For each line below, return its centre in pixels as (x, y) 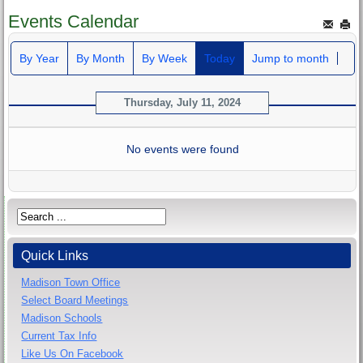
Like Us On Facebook (73, 353)
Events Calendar (74, 21)
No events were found (182, 149)
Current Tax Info (59, 335)
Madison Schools (62, 318)
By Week (164, 58)
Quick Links (55, 255)
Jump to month (290, 58)
